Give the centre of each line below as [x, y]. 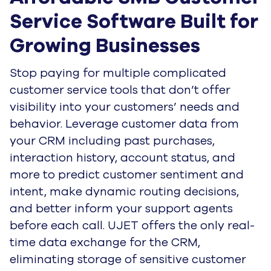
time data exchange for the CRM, [105, 243]
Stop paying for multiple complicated [118, 73]
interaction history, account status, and [122, 158]
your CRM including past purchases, [112, 141]
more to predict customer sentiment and [127, 175]
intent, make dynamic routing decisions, [124, 192]
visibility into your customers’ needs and [125, 107]
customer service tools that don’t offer [120, 90]
